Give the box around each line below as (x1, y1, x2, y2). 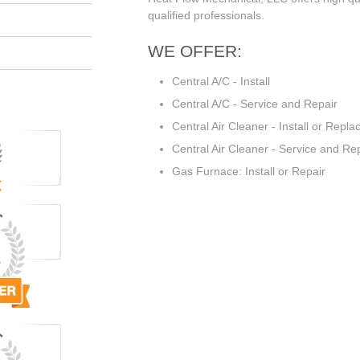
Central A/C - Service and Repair (172, 97, 337, 111)
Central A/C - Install (172, 75, 270, 88)
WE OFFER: (148, 42, 242, 61)
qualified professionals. (148, 9, 264, 22)
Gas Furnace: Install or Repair (172, 165, 325, 178)
